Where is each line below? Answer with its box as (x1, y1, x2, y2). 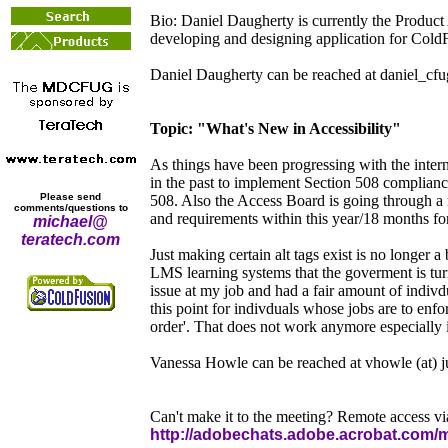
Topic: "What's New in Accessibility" (150, 120, 401, 138)
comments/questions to (13, 202, 128, 213)
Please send (40, 191, 101, 202)
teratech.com (21, 231, 120, 248)
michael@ (33, 213, 108, 230)
